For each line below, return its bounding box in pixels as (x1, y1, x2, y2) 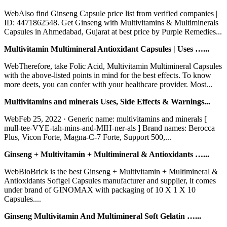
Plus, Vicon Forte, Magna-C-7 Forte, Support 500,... (4, 132, 171, 141)
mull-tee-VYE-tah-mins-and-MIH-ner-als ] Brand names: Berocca (4, 123, 215, 132)
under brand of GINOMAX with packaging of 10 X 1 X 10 (4, 185, 196, 194)
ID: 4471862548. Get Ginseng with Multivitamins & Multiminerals (4, 18, 218, 27)
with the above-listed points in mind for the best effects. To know (4, 70, 211, 80)
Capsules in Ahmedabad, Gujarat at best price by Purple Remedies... (4, 27, 222, 36)
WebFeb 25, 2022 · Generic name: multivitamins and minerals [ (4, 114, 207, 123)
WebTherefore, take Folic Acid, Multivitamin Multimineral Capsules (4, 61, 222, 70)
